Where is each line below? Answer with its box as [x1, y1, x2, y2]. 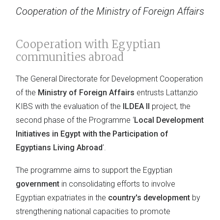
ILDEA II [123, 102, 150, 111]
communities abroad [16, 50, 124, 64]
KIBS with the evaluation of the [16, 102, 123, 111]
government [16, 179, 61, 189]
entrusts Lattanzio [135, 88, 198, 97]
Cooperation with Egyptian [16, 37, 161, 51]
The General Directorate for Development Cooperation [16, 74, 203, 83]
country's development [108, 193, 192, 202]
